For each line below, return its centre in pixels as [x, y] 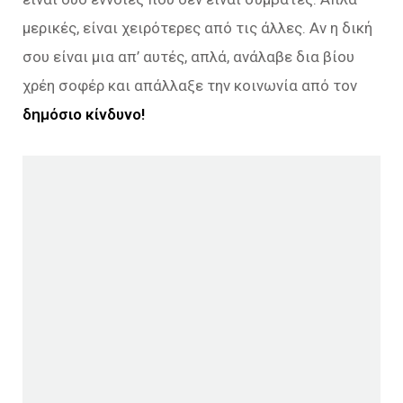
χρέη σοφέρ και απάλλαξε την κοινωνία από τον [190, 85]
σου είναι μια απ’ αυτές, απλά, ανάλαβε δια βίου [188, 56]
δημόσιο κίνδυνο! [84, 114]
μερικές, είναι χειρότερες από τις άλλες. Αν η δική [197, 27]
